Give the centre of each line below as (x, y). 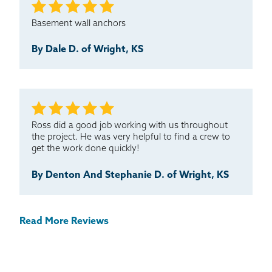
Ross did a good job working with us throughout (130, 126)
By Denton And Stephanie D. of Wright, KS (130, 176)
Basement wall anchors (79, 24)
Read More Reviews (64, 222)
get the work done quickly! (86, 149)
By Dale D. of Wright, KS (87, 50)
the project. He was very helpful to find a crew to (131, 138)
